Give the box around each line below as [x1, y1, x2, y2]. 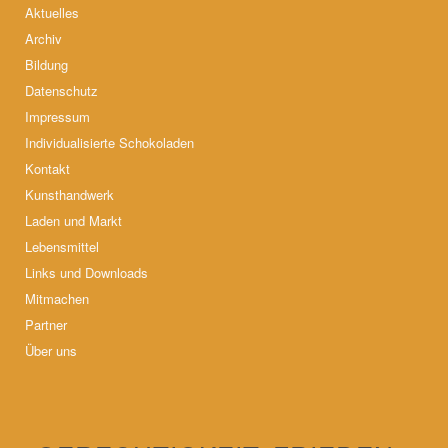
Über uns [25, 341, 77, 361]
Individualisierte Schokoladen [25, 133, 194, 153]
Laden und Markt [25, 211, 122, 231]
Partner [25, 315, 67, 335]
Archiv [25, 29, 62, 49]
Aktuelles [25, 3, 79, 23]
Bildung [25, 55, 68, 75]
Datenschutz [25, 81, 98, 101]
